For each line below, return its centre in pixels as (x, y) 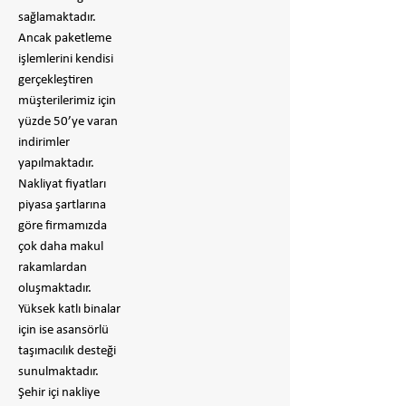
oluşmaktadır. (55, 289)
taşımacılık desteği (67, 351)
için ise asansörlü (63, 330)
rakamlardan (53, 268)
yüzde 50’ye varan (68, 122)
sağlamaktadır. (57, 18)
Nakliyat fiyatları (62, 184)
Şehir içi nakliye (59, 393)
